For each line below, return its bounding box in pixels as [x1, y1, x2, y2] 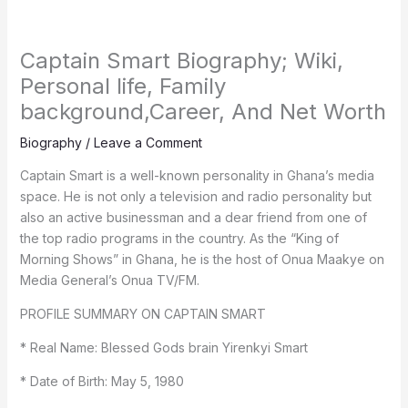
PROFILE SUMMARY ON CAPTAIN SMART [19, 306, 266, 322]
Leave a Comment [93, 135, 202, 151]
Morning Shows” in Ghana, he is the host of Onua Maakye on [19, 251, 384, 268]
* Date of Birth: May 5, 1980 [19, 373, 184, 390]
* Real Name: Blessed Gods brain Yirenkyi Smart [19, 340, 308, 356]
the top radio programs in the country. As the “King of [19, 230, 339, 247]
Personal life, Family [19, 73, 226, 100]
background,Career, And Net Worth [19, 98, 386, 126]
